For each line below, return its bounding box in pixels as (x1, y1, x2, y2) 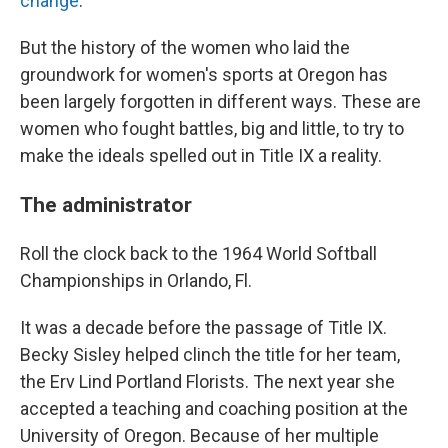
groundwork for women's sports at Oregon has (20, 64, 388, 86)
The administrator (20, 192, 192, 218)
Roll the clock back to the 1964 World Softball (20, 243, 377, 265)
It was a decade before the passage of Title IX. (20, 317, 387, 339)
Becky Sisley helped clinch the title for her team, (20, 344, 400, 366)
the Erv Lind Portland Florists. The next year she (20, 371, 395, 393)
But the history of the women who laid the (20, 37, 350, 59)
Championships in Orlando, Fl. (20, 270, 252, 292)
